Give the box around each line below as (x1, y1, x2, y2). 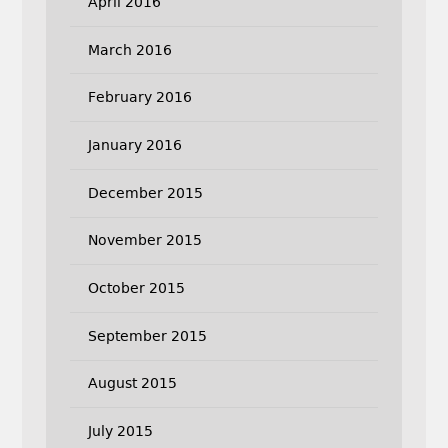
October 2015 (87, 280, 185, 297)
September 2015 (87, 327, 207, 344)
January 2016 (87, 136, 182, 153)
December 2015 (87, 184, 203, 201)
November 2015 (87, 232, 202, 249)
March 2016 (87, 41, 172, 58)
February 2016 (87, 89, 192, 106)
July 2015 (87, 423, 153, 440)
